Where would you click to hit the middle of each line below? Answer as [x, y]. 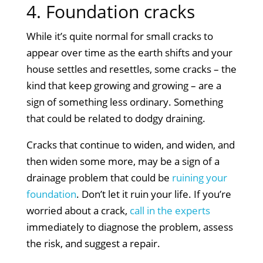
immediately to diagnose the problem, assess [129, 227]
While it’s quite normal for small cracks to [119, 36]
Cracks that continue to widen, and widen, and [130, 144]
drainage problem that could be [99, 177]
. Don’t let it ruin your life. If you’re [154, 194]
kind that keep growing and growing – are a [124, 85]
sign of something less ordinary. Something [124, 102]
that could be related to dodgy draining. [116, 118]
